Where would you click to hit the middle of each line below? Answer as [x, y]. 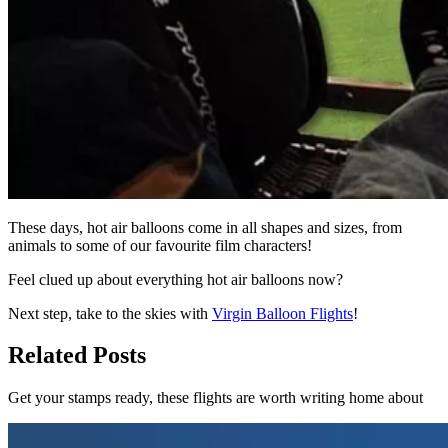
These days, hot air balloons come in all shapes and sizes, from [205, 227]
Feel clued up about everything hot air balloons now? [175, 279]
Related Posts [77, 355]
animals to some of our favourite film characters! [160, 245]
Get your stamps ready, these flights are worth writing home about [215, 398]
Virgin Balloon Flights [282, 313]
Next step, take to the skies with [110, 313]
